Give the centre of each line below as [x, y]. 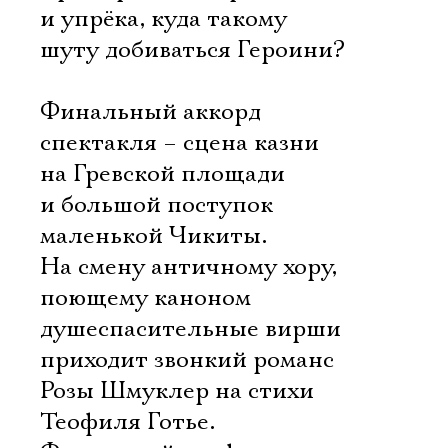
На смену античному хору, [188, 267]
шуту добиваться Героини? [192, 50]
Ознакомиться [183, 127]
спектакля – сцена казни [179, 143]
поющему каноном [145, 298]
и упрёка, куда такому [163, 19]
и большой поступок [156, 205]
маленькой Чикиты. [153, 236]
